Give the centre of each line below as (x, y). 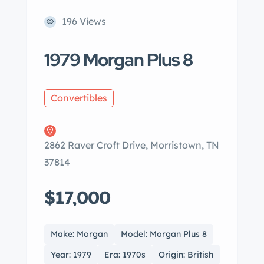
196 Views (84, 21)
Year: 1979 (71, 255)
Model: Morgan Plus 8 (164, 234)
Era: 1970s (125, 255)
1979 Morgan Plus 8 (118, 60)
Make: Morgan (79, 234)
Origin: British (186, 255)
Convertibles (79, 98)
